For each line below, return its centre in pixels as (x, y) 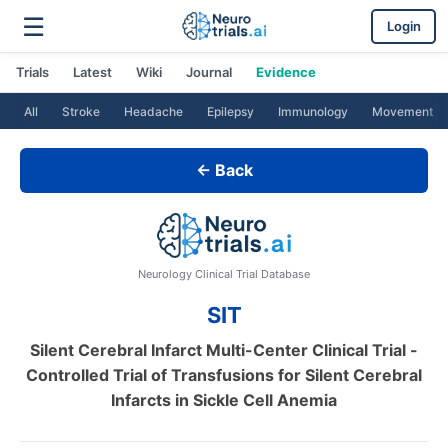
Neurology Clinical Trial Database (224, 274)
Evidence (286, 71)
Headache (153, 111)
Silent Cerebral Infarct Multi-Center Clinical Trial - (224, 350)
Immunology (313, 111)
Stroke (81, 111)
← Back (224, 170)
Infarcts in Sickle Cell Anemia (224, 400)
